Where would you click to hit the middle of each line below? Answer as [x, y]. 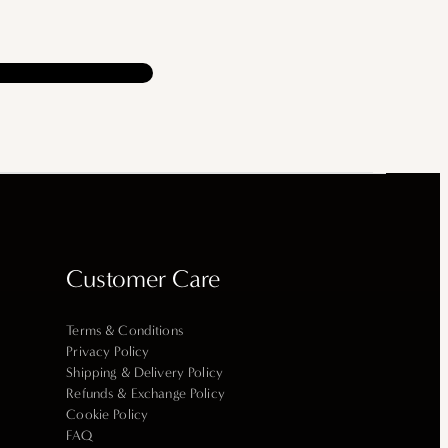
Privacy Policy [108, 351]
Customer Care [143, 278]
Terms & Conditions [124, 330]
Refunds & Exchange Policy [145, 393]
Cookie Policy [107, 414]
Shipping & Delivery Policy [144, 372]
